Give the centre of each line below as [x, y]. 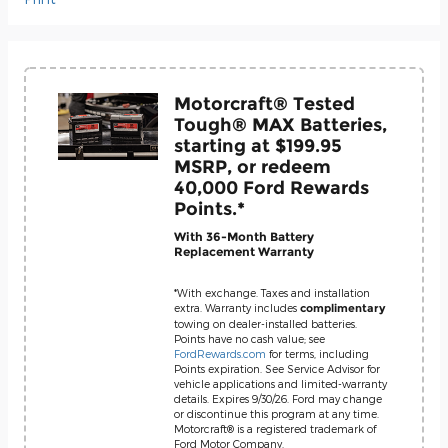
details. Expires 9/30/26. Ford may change [278, 398]
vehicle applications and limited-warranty [280, 383]
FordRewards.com [220, 353]
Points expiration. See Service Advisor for [277, 368]
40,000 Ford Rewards [271, 187]
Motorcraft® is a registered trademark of [275, 428]
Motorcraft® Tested [264, 103]
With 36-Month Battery [244, 236]
